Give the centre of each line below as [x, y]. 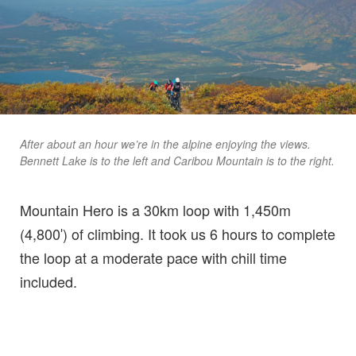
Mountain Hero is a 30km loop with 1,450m [155, 210]
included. [48, 282]
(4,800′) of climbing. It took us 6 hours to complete [178, 234]
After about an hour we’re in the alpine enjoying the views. [165, 144]
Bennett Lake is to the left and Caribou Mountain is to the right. [177, 161]
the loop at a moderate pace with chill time [153, 258]
